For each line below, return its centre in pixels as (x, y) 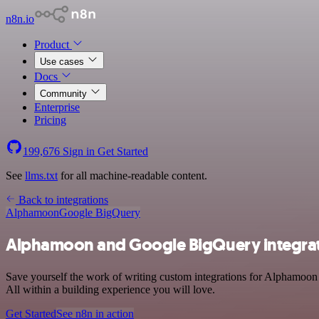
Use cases (63, 62)
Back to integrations (62, 200)
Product (53, 45)
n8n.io (20, 19)
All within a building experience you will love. (110, 289)
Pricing (50, 120)
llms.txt (41, 176)
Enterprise (57, 107)
